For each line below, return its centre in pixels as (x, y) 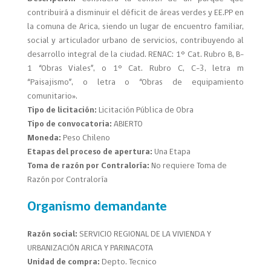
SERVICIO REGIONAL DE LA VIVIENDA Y (144, 235)
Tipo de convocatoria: (69, 125)
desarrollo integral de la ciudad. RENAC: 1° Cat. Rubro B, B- (135, 55)
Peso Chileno (86, 139)
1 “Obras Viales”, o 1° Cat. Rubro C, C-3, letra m (135, 69)
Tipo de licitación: (62, 111)
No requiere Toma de (189, 166)
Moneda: (45, 139)
